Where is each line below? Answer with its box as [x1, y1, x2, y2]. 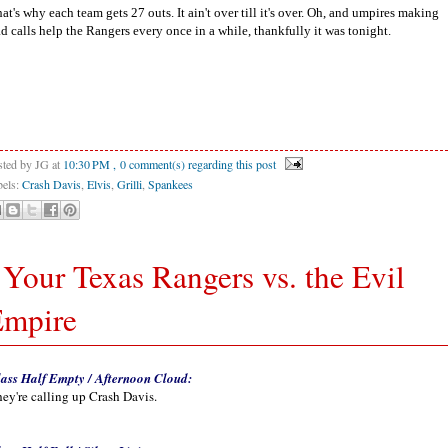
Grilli [117, 176, 142, 193]
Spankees [148, 176, 193, 193]
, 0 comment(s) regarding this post [113, 156, 276, 172]
